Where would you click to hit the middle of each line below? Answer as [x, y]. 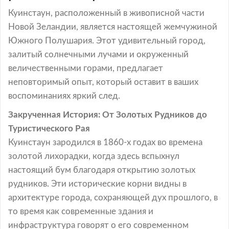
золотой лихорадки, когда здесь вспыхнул [94, 156]
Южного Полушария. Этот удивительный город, [107, 41]
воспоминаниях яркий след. [64, 96]
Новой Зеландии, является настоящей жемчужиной [113, 27]
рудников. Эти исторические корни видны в [97, 184]
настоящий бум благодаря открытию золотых [102, 170]
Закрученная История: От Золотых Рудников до [108, 115]
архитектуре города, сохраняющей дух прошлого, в [113, 198]
